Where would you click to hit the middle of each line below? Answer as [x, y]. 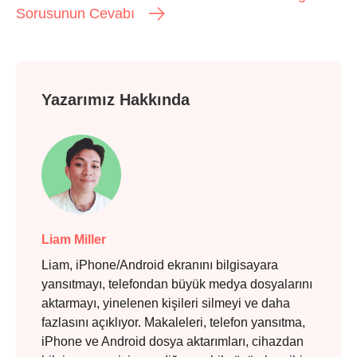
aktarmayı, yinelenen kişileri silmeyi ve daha [166, 303]
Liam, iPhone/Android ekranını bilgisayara [160, 265]
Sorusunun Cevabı [75, 13]
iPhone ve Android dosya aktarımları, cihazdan [173, 341]
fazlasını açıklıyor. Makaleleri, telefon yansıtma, [173, 322]
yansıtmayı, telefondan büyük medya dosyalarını [177, 284]
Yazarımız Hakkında [116, 99]
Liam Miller [74, 239]
